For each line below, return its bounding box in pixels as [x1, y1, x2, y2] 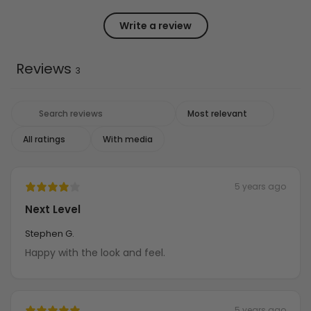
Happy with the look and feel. [25, 246, 165, 260]
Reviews [16, 59, 72, 79]
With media [103, 133, 153, 146]
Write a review [119, 18, 192, 33]
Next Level [25, 202, 81, 217]
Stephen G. [25, 227, 74, 241]
